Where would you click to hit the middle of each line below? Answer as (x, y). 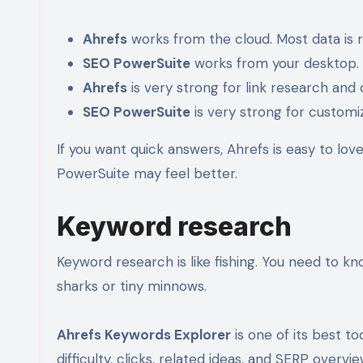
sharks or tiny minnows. (132, 286)
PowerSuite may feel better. (147, 173)
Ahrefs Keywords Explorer (144, 334)
